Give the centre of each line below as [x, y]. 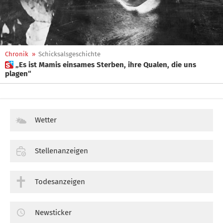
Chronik [17, 54]
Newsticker [53, 212]
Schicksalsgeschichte [69, 54]
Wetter [46, 120]
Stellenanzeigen [61, 151]
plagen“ [18, 74]
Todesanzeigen [60, 181]
